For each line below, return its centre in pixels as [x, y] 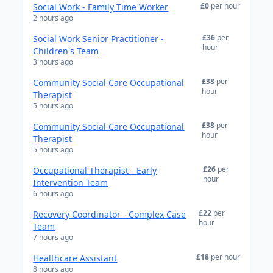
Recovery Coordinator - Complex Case [110, 214]
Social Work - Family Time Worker [101, 7]
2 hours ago [53, 18]
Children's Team [66, 51]
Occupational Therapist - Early [95, 170]
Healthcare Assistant [75, 258]
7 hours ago [53, 237]
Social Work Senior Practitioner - [99, 39]
